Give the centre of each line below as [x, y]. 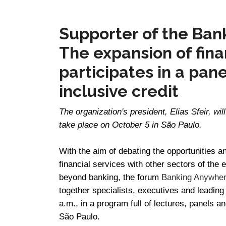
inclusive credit [119, 91]
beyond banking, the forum [110, 177]
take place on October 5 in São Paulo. [130, 125]
